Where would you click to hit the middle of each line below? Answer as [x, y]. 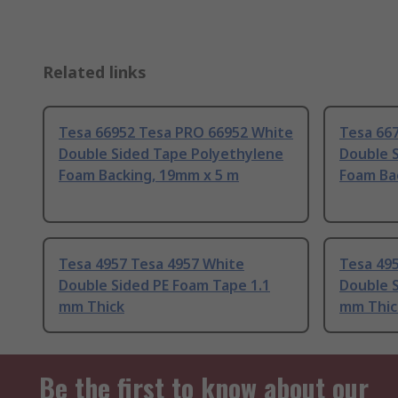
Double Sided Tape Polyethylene [171, 154]
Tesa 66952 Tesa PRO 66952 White [176, 133]
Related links [95, 72]
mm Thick [92, 307]
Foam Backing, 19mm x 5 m [149, 175]
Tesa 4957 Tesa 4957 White [151, 264]
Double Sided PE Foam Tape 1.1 [164, 286]
